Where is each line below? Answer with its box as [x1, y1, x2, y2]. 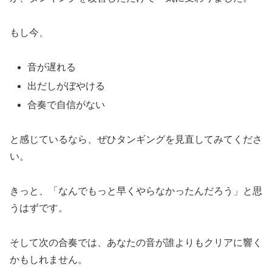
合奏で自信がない [27, 100, 106, 110]
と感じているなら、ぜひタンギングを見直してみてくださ [10, 134, 262, 145]
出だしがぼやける [27, 81, 106, 92]
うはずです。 [10, 202, 68, 213]
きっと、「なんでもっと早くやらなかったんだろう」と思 [10, 185, 262, 196]
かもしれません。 [10, 254, 87, 265]
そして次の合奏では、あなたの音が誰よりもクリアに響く [10, 237, 262, 248]
